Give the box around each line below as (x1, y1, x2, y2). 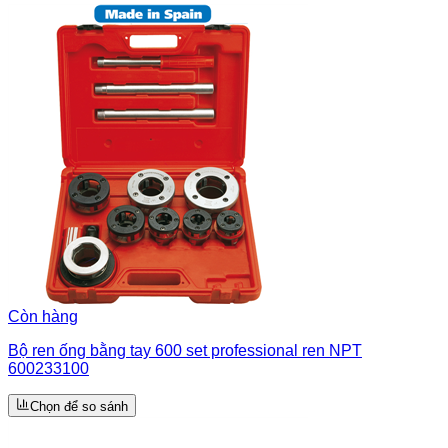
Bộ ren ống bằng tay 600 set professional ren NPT (8, 342, 362, 360)
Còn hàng (8, 308, 78, 326)
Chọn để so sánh (30, 399, 128, 415)
